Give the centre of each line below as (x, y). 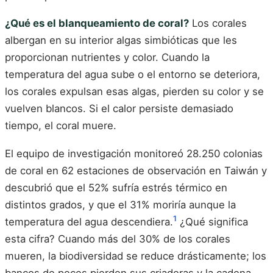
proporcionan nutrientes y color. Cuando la (107, 58)
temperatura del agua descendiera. (89, 222)
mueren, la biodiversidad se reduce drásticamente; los (136, 256)
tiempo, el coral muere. (61, 126)
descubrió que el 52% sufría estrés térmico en (116, 188)
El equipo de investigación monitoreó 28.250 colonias (134, 154)
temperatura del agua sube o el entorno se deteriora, (133, 75)
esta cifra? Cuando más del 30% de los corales (118, 239)
